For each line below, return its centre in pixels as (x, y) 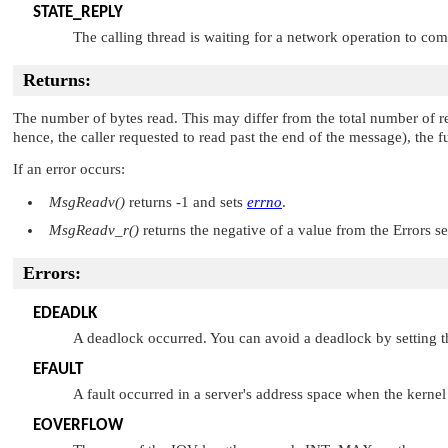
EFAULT (58, 369)
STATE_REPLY (78, 12)
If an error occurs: (69, 169)
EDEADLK (65, 313)
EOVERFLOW (78, 425)
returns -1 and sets (186, 201)
